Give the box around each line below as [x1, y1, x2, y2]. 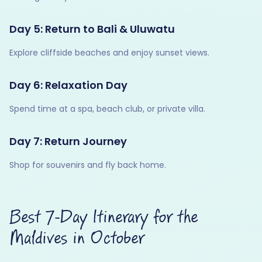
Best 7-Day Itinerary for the [9, 208, 198, 227]
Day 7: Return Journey [9, 133, 127, 149]
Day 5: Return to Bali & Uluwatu [9, 21, 175, 36]
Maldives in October [9, 229, 144, 248]
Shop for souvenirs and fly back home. [9, 158, 166, 171]
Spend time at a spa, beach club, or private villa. [9, 102, 205, 115]
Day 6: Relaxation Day [9, 77, 127, 92]
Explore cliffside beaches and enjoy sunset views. [9, 46, 209, 58]
